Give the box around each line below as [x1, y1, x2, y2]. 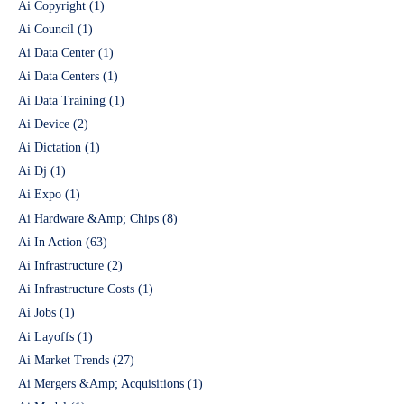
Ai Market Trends [18, 353, 109, 367]
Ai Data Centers [18, 69, 99, 84]
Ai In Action [18, 234, 82, 249]
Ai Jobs [18, 306, 56, 320]
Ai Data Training [18, 93, 106, 107]
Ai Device [18, 116, 69, 131]
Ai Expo [18, 188, 61, 202]
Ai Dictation [18, 141, 81, 155]
